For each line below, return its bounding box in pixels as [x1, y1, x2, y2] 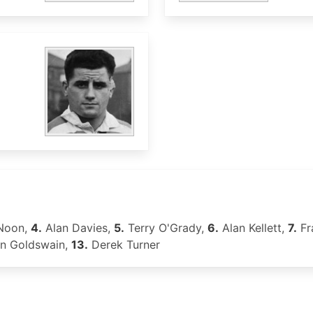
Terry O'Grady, [124, 221, 208, 235]
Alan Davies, [42, 221, 114, 235]
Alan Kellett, [219, 221, 288, 235]
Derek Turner [88, 238, 160, 252]
